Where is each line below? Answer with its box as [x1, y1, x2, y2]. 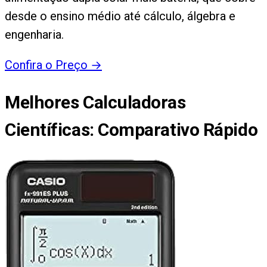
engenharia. [5, 27, 64, 42]
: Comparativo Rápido [89, 119, 258, 141]
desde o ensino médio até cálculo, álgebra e [5, 8, 235, 23]
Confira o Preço [5, 57, 88, 72]
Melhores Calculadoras [5, 92, 186, 113]
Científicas [5, 119, 90, 141]
